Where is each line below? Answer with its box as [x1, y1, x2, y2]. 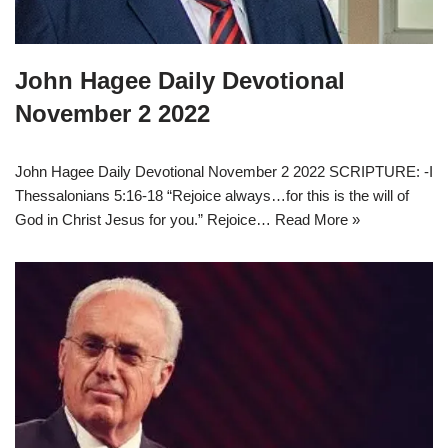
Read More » [275, 210, 360, 228]
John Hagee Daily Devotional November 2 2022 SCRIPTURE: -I [15, 162, 433, 180]
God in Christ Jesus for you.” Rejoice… [15, 210, 275, 228]
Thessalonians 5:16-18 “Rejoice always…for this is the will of [15, 186, 409, 204]
